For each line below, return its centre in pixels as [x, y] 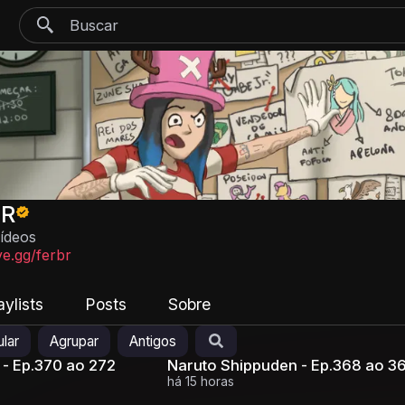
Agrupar [74, 341]
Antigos [153, 341]
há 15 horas [201, 381]
